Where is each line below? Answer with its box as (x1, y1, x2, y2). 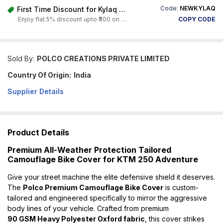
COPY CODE (178, 15, 216, 23)
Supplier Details (7, 87, 64, 96)
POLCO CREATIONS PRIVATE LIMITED (37, 54, 170, 63)
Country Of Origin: (7, 71, 71, 79)
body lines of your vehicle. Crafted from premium (7, 204, 169, 213)
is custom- (163, 183, 199, 192)
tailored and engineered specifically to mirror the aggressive (7, 193, 207, 202)
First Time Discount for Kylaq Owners (118, 5, 125, 13)
